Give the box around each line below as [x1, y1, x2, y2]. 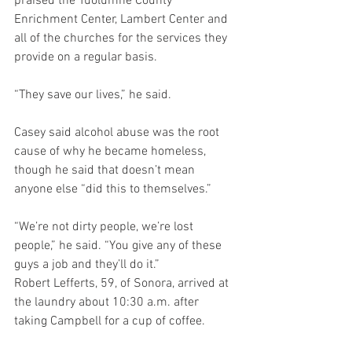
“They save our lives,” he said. [14, 87, 171, 103]
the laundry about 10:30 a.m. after [14, 295, 202, 310]
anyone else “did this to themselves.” [14, 181, 211, 197]
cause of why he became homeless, [14, 144, 209, 159]
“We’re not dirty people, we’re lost [14, 219, 196, 235]
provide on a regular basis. [14, 49, 157, 65]
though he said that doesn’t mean [14, 163, 198, 178]
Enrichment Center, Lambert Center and [14, 12, 231, 27]
